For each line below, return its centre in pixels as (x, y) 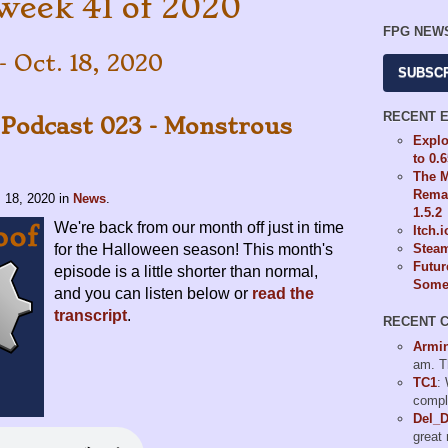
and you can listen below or (153, 293)
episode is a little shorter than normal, (186, 271)
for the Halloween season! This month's (193, 249)
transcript (90, 315)
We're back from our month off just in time (199, 227)
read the (283, 293)
